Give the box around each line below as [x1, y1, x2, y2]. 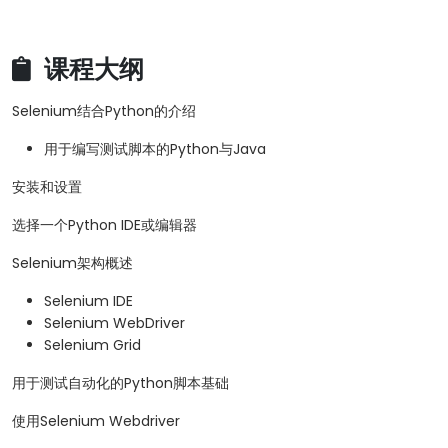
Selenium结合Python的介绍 [12, 101, 196, 122]
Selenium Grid [44, 335, 141, 356]
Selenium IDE [44, 291, 133, 312]
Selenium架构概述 [12, 253, 133, 274]
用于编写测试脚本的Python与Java [44, 139, 266, 160]
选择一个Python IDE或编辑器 [12, 215, 197, 236]
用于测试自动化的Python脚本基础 [12, 373, 229, 394]
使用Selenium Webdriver [12, 411, 180, 432]
